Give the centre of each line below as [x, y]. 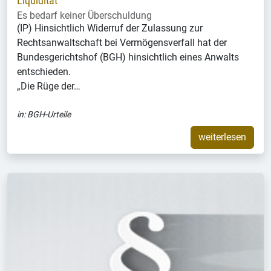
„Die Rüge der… [49, 86]
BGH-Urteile [49, 114]
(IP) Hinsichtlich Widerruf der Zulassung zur [110, 28]
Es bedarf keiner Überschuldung [84, 15]
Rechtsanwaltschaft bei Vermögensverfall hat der [122, 42]
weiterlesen [222, 137]
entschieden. [44, 71]
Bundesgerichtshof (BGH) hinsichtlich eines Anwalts [128, 57]
